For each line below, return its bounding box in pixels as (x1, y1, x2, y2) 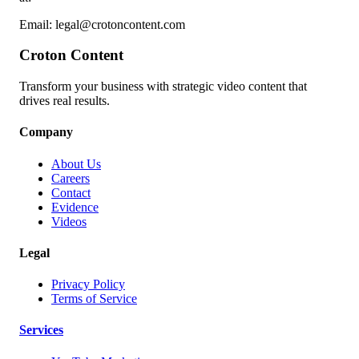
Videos (51, 214, 87, 228)
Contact (51, 185, 91, 200)
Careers (51, 171, 90, 185)
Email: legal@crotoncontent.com (19, 17, 185, 31)
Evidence (51, 200, 99, 214)
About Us (51, 156, 101, 171)
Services (19, 323, 63, 337)
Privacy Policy (51, 277, 125, 292)
